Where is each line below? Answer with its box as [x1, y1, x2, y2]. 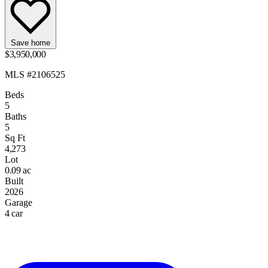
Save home [11, 38, 50, 48]
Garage [5, 197, 32, 208]
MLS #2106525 [5, 69, 65, 80]
